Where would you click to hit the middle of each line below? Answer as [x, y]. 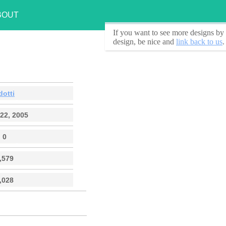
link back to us [199, 42]
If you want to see [143, 33]
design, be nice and [145, 42]
